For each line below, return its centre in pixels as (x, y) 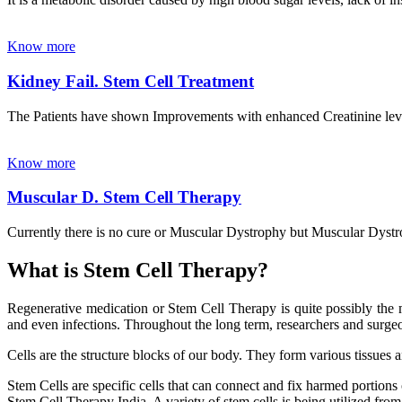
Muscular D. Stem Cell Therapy (124, 197)
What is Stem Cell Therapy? (138, 270)
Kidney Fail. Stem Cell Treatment (131, 81)
